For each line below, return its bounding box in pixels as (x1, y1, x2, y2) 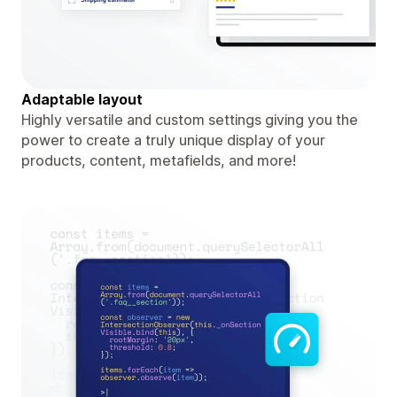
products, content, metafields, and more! (21, 151, 296, 169)
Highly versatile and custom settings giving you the (21, 110, 358, 128)
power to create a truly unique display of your (21, 130, 325, 149)
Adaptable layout (21, 90, 143, 108)
